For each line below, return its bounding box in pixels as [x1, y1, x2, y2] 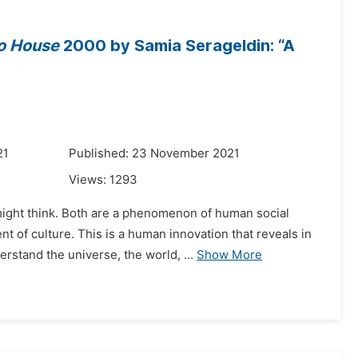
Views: [69, 173, 109, 187]
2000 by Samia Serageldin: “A [59, 36, 295, 55]
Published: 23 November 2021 [69, 146, 240, 161]
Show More [197, 248, 262, 262]
